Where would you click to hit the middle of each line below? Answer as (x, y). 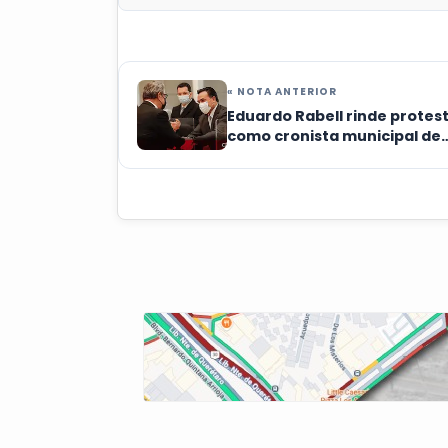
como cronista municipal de (334, 136)
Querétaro (268, 156)
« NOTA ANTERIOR (282, 92)
